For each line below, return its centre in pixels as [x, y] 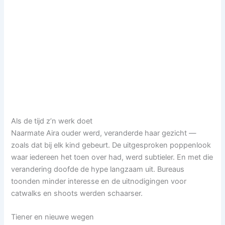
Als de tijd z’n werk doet [52, 121]
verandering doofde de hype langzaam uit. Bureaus [98, 169]
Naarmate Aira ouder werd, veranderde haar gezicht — [104, 133]
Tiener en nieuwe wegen [53, 217]
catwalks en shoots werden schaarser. [77, 193]
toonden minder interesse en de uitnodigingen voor [99, 181]
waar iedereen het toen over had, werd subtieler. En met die [112, 157]
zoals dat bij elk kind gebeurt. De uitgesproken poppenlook [111, 145]
